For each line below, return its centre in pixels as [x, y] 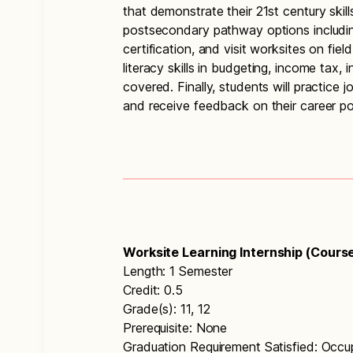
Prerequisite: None [175, 328]
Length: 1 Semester [178, 271]
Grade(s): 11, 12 [167, 309]
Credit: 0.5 [153, 290]
